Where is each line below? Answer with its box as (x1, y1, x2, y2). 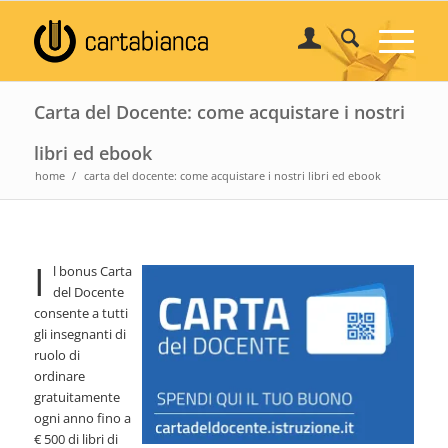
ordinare (33, 367, 85, 386)
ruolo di (33, 346, 80, 365)
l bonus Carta (52, 262, 132, 281)
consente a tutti (33, 304, 128, 323)
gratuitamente (33, 388, 120, 407)
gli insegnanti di (33, 325, 126, 344)
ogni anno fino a (33, 409, 131, 428)
